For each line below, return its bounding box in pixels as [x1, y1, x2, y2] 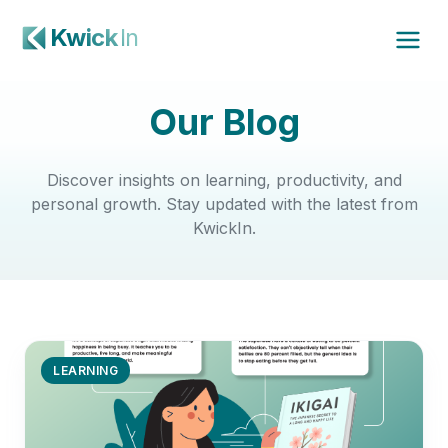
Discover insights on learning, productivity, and [46, 170, 402, 190]
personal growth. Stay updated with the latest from [30, 194, 418, 214]
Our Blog [148, 100, 300, 144]
